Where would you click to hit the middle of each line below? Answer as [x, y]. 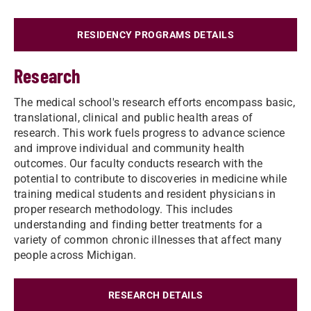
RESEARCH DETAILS [155, 295]
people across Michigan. [75, 255]
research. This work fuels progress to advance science [150, 133]
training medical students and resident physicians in [145, 194]
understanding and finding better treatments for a [138, 225]
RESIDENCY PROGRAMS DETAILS [155, 35]
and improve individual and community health [129, 148]
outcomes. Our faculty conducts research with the [138, 163]
